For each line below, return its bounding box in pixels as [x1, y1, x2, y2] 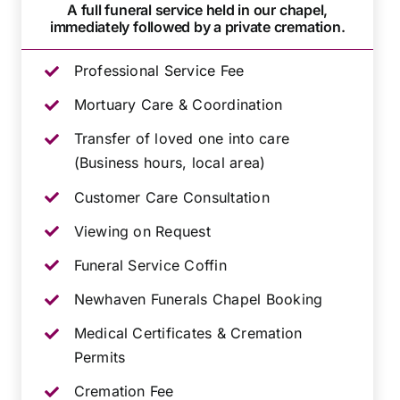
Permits [73, 348, 126, 367]
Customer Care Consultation [73, 187, 270, 206]
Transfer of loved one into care [73, 129, 289, 148]
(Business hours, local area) [73, 154, 266, 172]
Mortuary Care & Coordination [73, 96, 283, 114]
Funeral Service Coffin [73, 255, 227, 274]
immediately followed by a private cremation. [49, 17, 346, 36]
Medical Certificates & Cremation [73, 324, 303, 343]
